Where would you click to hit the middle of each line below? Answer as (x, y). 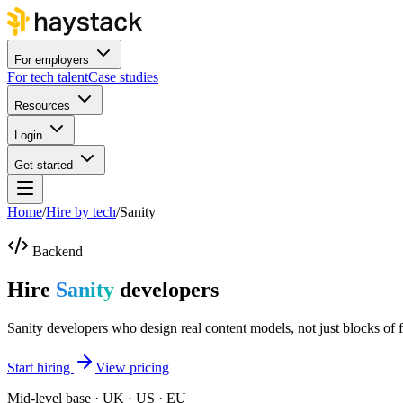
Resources (42, 106)
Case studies (123, 77)
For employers (52, 60)
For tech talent (48, 77)
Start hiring (40, 367)
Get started (44, 165)
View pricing (132, 367)
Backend (58, 251)
